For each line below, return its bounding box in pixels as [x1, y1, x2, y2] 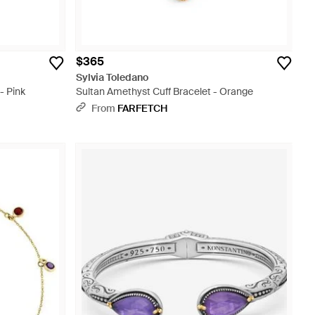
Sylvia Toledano [76, 71, 148, 84]
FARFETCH [117, 102, 167, 115]
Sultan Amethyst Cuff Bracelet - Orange [76, 85, 253, 98]
